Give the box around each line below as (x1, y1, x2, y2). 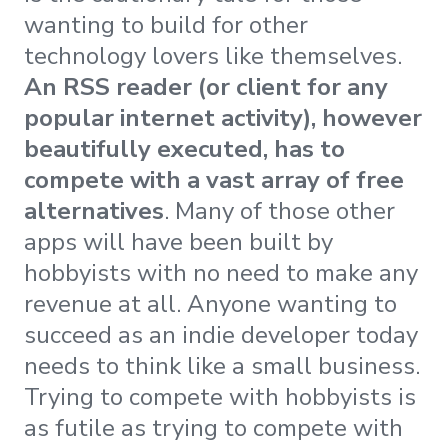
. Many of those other (164, 195, 395, 228)
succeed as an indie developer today (24, 319, 418, 352)
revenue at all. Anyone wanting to (24, 288, 397, 321)
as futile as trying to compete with (24, 412, 403, 445)
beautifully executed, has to (24, 133, 345, 166)
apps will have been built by (24, 226, 333, 259)
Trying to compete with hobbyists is (24, 381, 416, 414)
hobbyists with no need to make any (24, 257, 418, 290)
